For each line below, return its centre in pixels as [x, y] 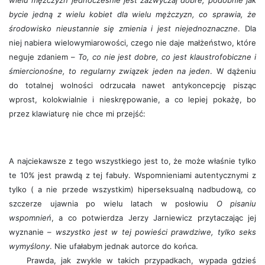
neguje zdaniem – [43, 57]
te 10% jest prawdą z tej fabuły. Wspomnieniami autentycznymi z [132, 175]
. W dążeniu [233, 71]
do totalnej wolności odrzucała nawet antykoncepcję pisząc [132, 85]
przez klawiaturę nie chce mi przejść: [77, 114]
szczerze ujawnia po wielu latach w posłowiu [113, 203]
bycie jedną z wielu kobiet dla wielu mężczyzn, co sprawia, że [132, 14]
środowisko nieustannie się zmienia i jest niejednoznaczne [124, 28]
